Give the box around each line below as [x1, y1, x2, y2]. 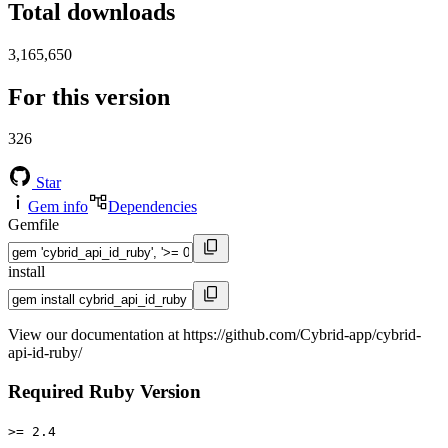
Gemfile [8, 216, 59, 234]
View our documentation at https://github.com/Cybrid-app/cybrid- [8, 326, 421, 344]
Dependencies [108, 198, 197, 216]
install [8, 263, 45, 281]
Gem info [28, 198, 88, 216]
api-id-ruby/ [8, 344, 82, 362]
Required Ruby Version [8, 381, 201, 403]
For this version [8, 83, 170, 110]
